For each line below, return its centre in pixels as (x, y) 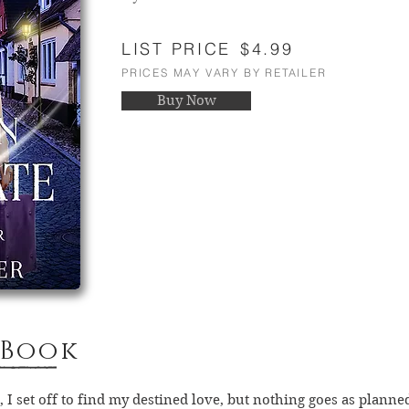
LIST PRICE (176, 49)
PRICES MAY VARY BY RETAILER (224, 73)
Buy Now (186, 100)
